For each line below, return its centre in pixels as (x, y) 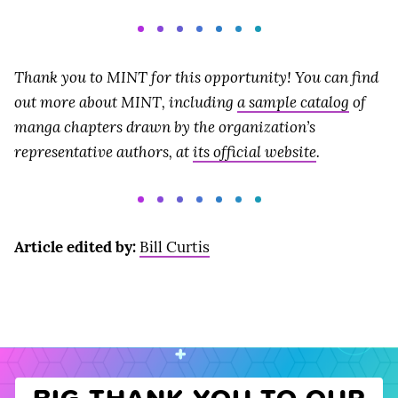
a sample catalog (293, 102)
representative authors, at (103, 151)
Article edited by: (75, 247)
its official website (255, 151)
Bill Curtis (175, 247)
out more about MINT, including (126, 102)
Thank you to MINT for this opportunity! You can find (196, 77)
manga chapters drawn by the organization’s (165, 127)
